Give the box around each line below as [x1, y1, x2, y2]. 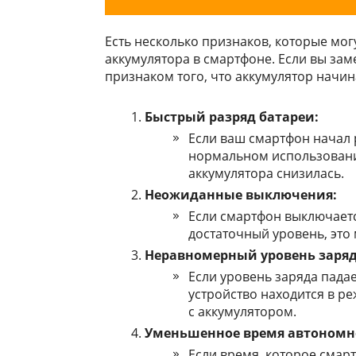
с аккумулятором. [188, 303, 296, 320]
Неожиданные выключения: [145, 186, 337, 203]
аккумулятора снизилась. [188, 164, 344, 182]
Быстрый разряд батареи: [145, 108, 319, 126]
